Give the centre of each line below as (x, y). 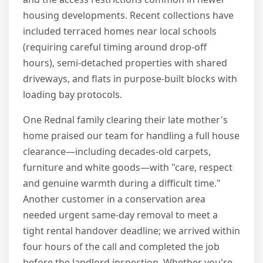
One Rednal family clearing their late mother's (125, 120)
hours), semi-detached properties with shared (125, 63)
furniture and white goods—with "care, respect (128, 168)
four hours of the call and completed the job (121, 247)
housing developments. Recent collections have (128, 16)
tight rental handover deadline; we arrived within (131, 231)
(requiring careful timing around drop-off (115, 47)
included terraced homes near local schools (120, 31)
